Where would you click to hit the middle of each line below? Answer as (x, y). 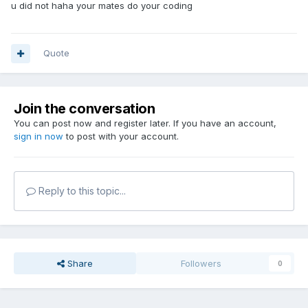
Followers (201, 264)
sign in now (38, 136)
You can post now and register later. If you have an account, (145, 123)
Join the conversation (85, 109)
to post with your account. (121, 136)
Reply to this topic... (81, 191)
